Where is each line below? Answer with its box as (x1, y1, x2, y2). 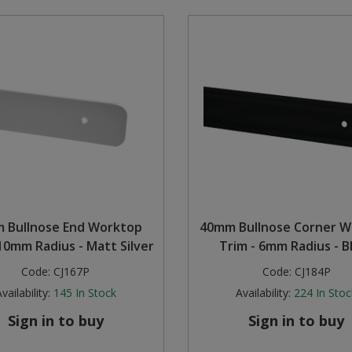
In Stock (75, 285, 116, 301)
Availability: (236, 285, 291, 301)
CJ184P (294, 264, 331, 280)
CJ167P (53, 264, 90, 280)
